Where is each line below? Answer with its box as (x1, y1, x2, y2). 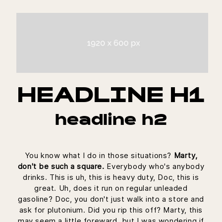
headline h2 (55, 113, 167, 129)
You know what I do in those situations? (24, 150, 174, 160)
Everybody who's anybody (104, 161, 205, 171)
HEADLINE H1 (17, 88, 205, 108)
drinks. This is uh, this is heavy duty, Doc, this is (23, 172, 199, 182)
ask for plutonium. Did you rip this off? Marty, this (19, 205, 203, 215)
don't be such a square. (17, 161, 105, 171)
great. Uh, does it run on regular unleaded (34, 183, 188, 193)
